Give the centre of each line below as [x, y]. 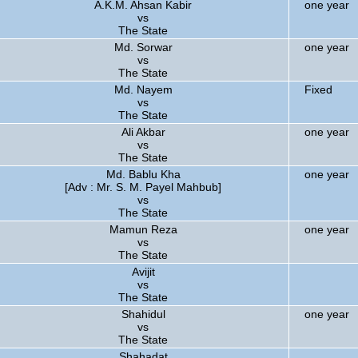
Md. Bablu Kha [143, 174]
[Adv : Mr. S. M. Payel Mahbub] [143, 187]
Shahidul [143, 314]
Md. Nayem [143, 89]
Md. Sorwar [143, 47]
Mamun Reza [143, 229]
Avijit [143, 272]
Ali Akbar [143, 132]
